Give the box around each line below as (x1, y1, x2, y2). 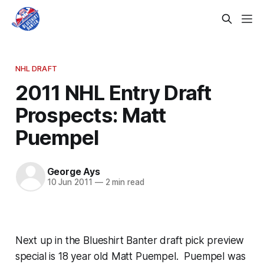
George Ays (47, 166, 100, 178)
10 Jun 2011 (47, 177, 93, 187)
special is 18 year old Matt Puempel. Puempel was (15, 250, 246, 262)
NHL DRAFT (15, 63, 57, 73)
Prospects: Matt (15, 102, 166, 127)
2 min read (103, 177, 144, 187)
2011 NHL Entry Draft (15, 80, 212, 105)
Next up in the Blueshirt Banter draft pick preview (15, 234, 245, 246)
